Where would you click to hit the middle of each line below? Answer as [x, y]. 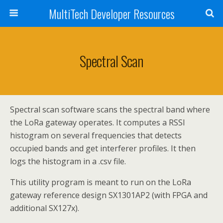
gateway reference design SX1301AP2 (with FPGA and [109, 195]
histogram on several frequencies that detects [96, 135]
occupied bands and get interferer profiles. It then [103, 148]
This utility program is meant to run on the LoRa [101, 182]
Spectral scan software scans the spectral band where [110, 110]
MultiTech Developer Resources [111, 13]
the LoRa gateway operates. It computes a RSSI [98, 122]
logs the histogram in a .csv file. [68, 161]
